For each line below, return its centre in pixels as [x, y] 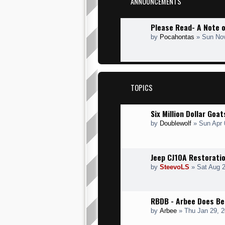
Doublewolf [176, 123]
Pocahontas [177, 37]
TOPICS [142, 88]
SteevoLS [175, 167]
